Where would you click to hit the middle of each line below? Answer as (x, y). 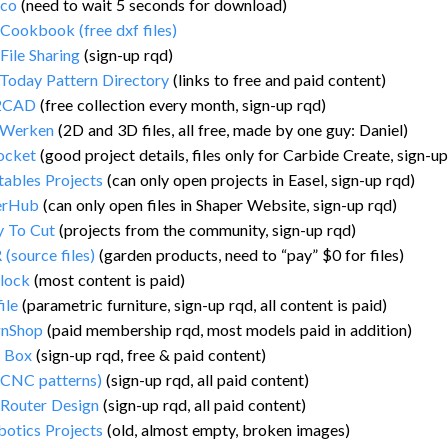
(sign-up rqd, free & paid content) (149, 354)
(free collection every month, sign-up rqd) (181, 104)
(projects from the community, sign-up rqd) (205, 229)
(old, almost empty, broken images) (226, 429)
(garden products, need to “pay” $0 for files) (249, 254)
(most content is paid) (107, 279)
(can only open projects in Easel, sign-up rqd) (259, 179)
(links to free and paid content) (277, 79)
